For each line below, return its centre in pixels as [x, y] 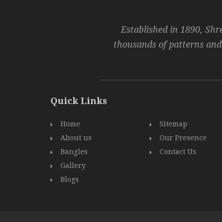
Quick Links [79, 101]
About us [76, 138]
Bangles [74, 152]
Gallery [73, 166]
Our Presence [183, 138]
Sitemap [173, 124]
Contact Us [178, 152]
